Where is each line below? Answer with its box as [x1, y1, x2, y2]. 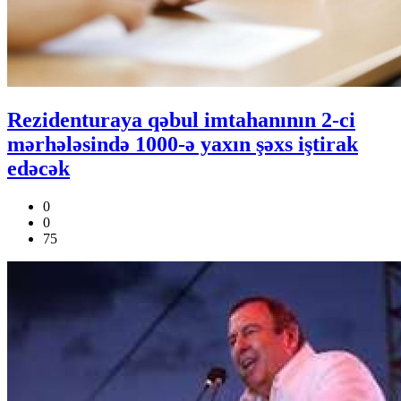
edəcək [7, 156, 70, 180]
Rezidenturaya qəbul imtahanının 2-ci [7, 107, 355, 132]
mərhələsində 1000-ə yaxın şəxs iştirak [7, 132, 358, 156]
